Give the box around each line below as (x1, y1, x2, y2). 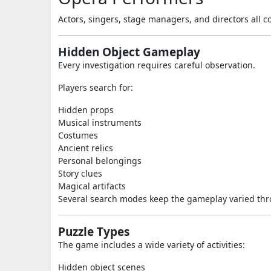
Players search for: (58, 82, 133, 93)
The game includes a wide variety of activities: (58, 239, 245, 250)
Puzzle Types (58, 224, 129, 240)
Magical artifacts (58, 180, 126, 192)
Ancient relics (58, 142, 113, 154)
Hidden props (58, 104, 114, 116)
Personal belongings (58, 155, 142, 166)
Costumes (58, 129, 98, 141)
